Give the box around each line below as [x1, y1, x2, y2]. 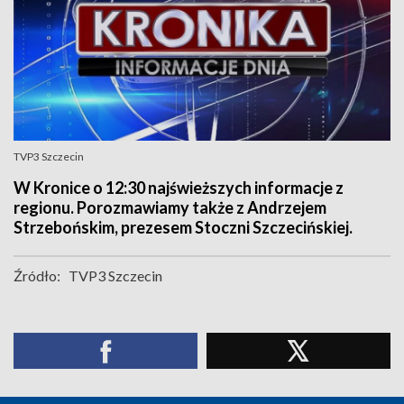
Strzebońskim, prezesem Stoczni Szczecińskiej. [14, 217, 353, 237]
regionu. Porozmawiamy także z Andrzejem [14, 197, 326, 217]
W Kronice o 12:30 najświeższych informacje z [14, 178, 344, 197]
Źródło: [14, 267, 60, 284]
